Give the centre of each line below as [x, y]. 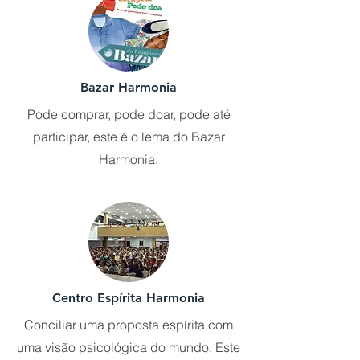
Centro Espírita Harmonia [129, 298]
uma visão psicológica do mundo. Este [129, 347]
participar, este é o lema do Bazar [129, 137]
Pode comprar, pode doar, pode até [129, 114]
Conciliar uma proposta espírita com [129, 325]
